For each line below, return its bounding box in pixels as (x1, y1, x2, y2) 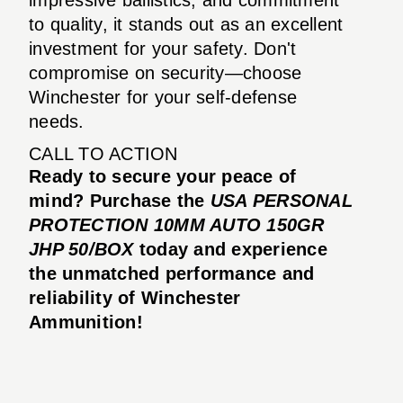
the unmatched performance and (29, 263, 315, 283)
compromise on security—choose (29, 62, 302, 83)
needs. (29, 111, 85, 131)
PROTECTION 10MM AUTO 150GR (29, 214, 325, 235)
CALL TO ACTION (29, 143, 178, 164)
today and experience (133, 238, 327, 259)
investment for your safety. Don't (29, 38, 297, 58)
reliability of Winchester (29, 287, 241, 308)
